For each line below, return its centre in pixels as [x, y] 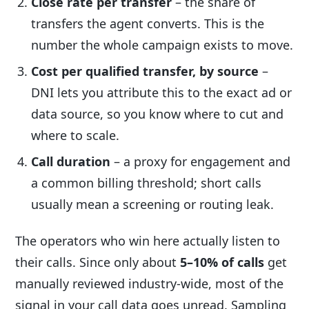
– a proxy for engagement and [201, 161]
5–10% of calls [222, 262]
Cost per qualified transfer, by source [145, 71]
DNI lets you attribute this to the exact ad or [162, 92]
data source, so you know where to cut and [158, 113]
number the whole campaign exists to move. [162, 44]
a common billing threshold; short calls [147, 182]
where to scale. [76, 135]
